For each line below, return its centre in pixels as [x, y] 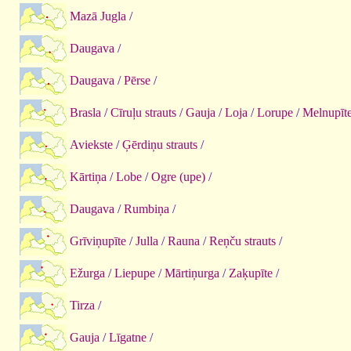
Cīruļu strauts [143, 112]
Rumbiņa [147, 208]
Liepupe [135, 273]
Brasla [85, 112]
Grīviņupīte [98, 241]
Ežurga [87, 273]
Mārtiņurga [192, 273]
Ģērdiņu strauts [160, 144]
